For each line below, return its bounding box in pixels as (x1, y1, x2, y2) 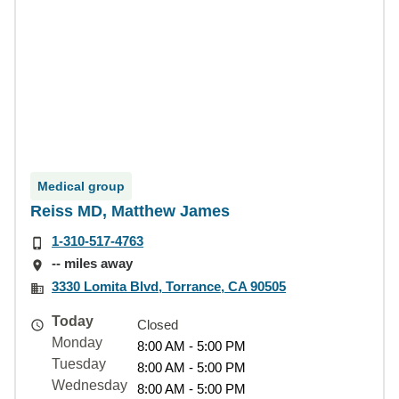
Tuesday (52, 355, 106, 371)
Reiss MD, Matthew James (30, 202, 230, 220)
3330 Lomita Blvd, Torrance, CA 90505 (52, 278, 286, 294)
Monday (52, 334, 102, 350)
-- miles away (52, 256, 133, 272)
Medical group (37, 179, 125, 193)
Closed (137, 316, 178, 332)
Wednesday (52, 377, 127, 393)
